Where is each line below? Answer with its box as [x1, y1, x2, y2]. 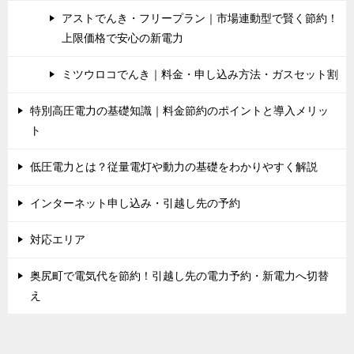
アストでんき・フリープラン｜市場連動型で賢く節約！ [62, 12, 338, 25]
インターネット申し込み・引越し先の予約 [30, 197, 240, 210]
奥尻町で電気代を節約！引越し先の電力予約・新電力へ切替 [30, 269, 329, 283]
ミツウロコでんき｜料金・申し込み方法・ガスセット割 [62, 68, 338, 81]
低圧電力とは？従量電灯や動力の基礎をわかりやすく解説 [30, 160, 318, 174]
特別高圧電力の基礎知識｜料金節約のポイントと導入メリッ [30, 104, 329, 118]
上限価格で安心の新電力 [62, 32, 183, 45]
